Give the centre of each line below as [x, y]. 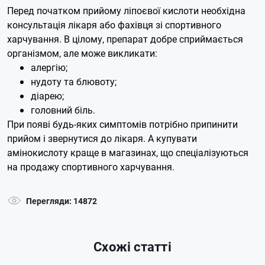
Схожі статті [132, 247]
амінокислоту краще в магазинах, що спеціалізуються [128, 153]
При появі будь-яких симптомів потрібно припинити [122, 124]
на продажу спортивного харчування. [91, 167]
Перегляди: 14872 [62, 201]
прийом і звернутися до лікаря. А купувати [102, 138]
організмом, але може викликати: [82, 53]
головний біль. [63, 110]
